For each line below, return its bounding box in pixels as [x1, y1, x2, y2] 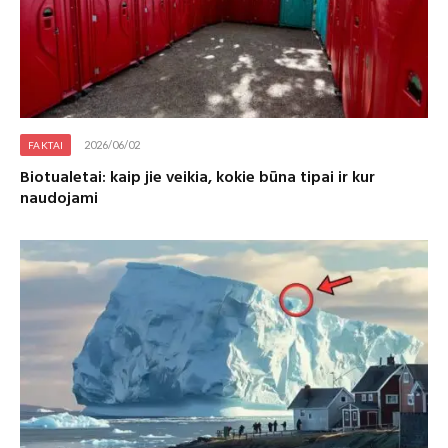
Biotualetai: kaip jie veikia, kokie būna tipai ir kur [20, 164, 375, 191]
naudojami [20, 185, 98, 212]
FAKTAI [28, 138, 64, 151]
